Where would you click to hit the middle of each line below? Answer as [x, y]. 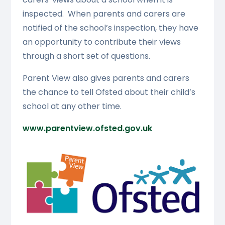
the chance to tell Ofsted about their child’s [109, 92]
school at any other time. [73, 106]
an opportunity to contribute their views [101, 42]
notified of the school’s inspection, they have [110, 28]
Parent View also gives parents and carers [106, 78]
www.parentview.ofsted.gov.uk [87, 129]
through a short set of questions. [86, 56]
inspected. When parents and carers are [104, 14]
